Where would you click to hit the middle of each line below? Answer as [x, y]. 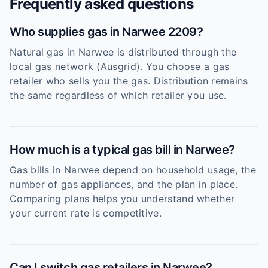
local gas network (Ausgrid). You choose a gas [120, 66]
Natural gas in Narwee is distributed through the [123, 52]
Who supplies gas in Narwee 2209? [106, 32]
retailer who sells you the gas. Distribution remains [129, 81]
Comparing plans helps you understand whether [122, 199]
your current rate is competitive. [86, 213]
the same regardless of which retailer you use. [118, 95]
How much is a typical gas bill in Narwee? [122, 150]
